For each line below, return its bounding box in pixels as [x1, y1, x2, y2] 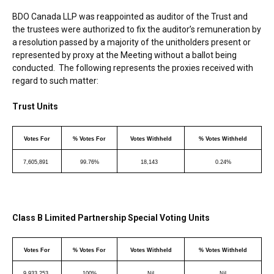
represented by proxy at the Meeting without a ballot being [12, 50, 237, 60]
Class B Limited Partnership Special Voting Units [12, 212, 210, 223]
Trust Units [12, 101, 58, 111]
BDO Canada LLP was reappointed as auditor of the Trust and [12, 11, 248, 21]
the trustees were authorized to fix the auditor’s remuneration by [12, 24, 261, 34]
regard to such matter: [12, 75, 98, 86]
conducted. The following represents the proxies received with [12, 62, 253, 73]
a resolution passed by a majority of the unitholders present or [12, 37, 251, 47]
